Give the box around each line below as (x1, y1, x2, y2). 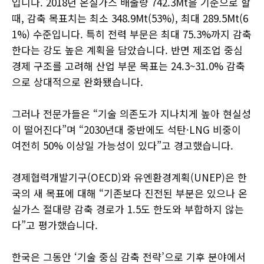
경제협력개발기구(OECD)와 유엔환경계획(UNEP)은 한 (12, 170, 247, 185)
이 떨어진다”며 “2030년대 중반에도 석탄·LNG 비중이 (12, 122, 241, 137)
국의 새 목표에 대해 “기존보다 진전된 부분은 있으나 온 (12, 186, 247, 201)
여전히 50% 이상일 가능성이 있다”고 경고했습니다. (12, 138, 233, 153)
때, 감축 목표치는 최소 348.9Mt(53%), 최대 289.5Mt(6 (12, 11, 248, 26)
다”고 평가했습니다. (12, 217, 101, 233)
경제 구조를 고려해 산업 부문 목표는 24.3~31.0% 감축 (12, 58, 245, 74)
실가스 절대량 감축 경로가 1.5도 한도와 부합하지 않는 (12, 202, 244, 217)
